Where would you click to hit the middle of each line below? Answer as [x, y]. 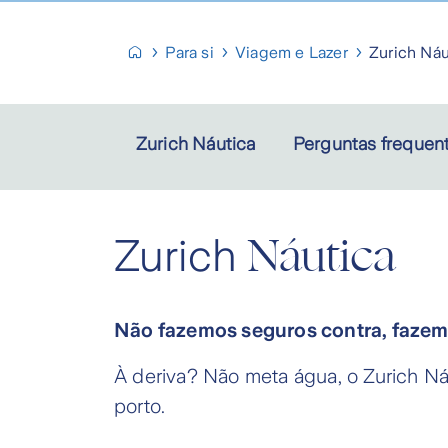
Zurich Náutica [195, 144]
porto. [140, 406]
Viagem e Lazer [291, 52]
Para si [189, 52]
